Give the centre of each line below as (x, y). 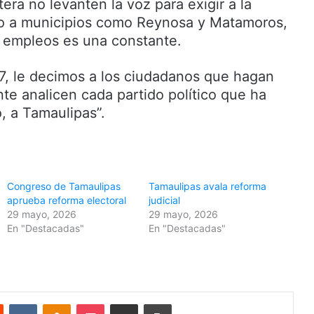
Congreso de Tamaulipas (64, 186)
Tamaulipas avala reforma (207, 186)
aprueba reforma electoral (67, 200)
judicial (164, 200)
